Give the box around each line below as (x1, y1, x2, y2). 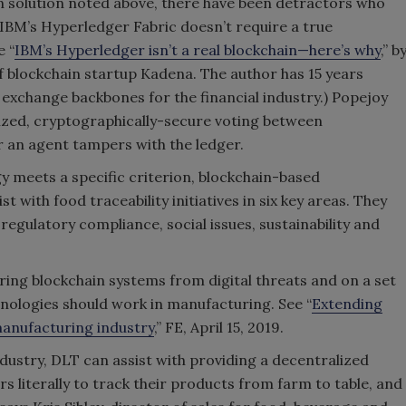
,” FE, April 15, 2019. (154, 317, 284, 336)
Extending (312, 294, 382, 313)
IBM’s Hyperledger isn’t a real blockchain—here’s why (14, 40, 381, 59)
